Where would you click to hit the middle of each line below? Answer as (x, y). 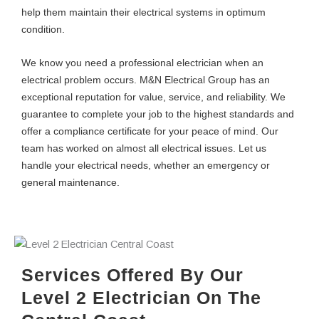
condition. (43, 30)
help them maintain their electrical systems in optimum (143, 12)
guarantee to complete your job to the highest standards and (158, 114)
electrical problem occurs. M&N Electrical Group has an (146, 79)
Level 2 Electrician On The (141, 298)
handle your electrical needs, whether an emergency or (146, 165)
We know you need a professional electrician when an (142, 62)
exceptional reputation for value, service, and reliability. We (153, 96)
